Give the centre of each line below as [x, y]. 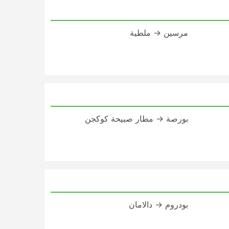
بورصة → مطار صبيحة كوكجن [136, 119]
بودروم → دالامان [158, 204]
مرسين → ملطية [159, 33]
